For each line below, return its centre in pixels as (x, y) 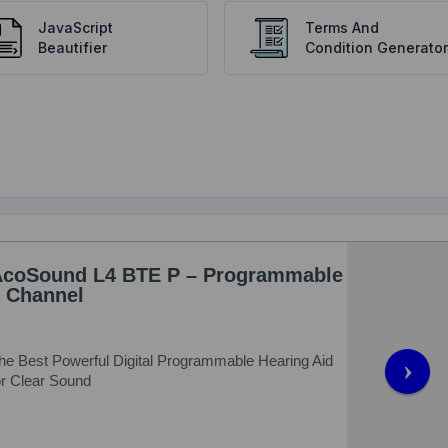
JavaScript (76, 27)
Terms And (341, 27)
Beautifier (73, 47)
